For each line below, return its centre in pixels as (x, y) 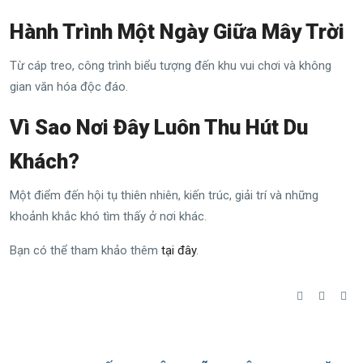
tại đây (179, 250)
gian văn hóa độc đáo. (69, 86)
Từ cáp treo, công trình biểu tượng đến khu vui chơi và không (171, 65)
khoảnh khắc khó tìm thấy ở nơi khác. (108, 216)
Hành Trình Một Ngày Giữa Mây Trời (177, 31)
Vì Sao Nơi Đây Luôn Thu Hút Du (159, 127)
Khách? (45, 161)
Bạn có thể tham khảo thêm (85, 250)
